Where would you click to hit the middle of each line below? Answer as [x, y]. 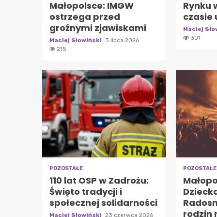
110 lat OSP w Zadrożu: [99, 180]
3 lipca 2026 [122, 40]
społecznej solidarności [103, 202]
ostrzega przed [85, 16]
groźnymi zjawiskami [98, 28]
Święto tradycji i [86, 191]
